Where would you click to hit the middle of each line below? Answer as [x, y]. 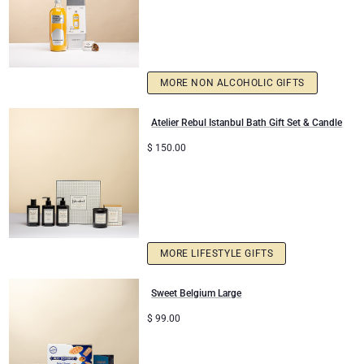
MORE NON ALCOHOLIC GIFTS [232, 82]
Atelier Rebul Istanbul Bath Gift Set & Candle [247, 122]
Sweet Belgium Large [197, 294]
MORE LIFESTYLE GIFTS [217, 254]
